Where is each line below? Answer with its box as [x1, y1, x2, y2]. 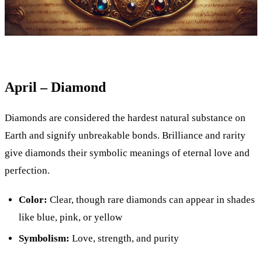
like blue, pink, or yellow [19, 211, 122, 223]
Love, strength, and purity [70, 233, 179, 244]
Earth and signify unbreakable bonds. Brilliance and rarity [5, 129, 246, 141]
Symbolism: [19, 233, 70, 244]
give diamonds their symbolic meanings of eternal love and [5, 147, 250, 158]
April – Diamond [5, 79, 106, 95]
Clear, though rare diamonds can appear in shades [47, 194, 255, 205]
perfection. [5, 164, 50, 176]
